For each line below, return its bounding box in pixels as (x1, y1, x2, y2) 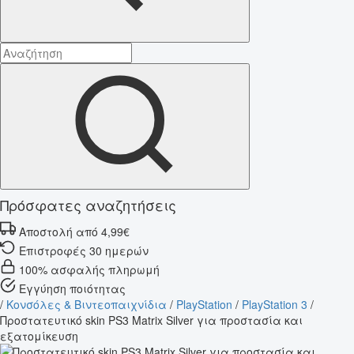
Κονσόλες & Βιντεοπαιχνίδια (6, 296, 167, 312)
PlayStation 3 (242, 296, 307, 312)
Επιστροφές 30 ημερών (19, 242, 149, 258)
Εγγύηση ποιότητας (19, 280, 126, 296)
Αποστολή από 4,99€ (19, 223, 130, 239)
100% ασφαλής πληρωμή (19, 261, 160, 277)
